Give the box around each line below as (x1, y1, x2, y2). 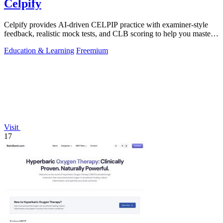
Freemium (76, 46, 108, 55)
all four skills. (4, 38, 46, 47)
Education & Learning (4, 46, 74, 55)
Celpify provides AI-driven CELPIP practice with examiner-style (4, 20, 208, 29)
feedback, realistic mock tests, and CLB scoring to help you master (4, 29, 213, 38)
